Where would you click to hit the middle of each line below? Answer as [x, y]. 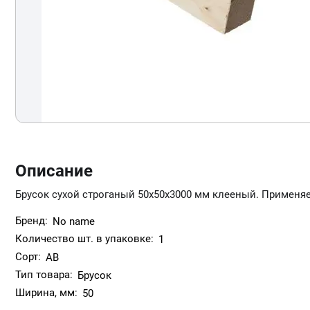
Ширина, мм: [46, 293]
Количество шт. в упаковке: [84, 239]
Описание [54, 171]
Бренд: [31, 221]
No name [74, 221]
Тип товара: [44, 275]
